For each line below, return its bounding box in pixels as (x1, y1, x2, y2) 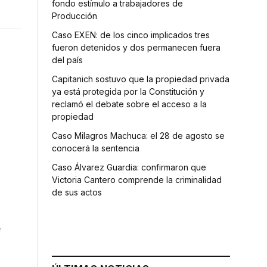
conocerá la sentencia (52, 142, 139, 153)
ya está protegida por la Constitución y (52, 86, 204, 97)
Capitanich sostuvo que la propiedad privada (52, 73, 229, 84)
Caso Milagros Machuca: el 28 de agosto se (52, 130, 225, 141)
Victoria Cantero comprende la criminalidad (52, 174, 222, 185)
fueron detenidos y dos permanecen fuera (52, 42, 221, 52)
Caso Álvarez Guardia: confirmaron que (52, 162, 206, 172)
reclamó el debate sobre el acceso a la (52, 98, 207, 109)
